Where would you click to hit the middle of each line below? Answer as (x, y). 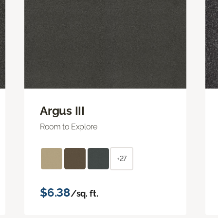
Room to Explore (69, 127)
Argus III (62, 110)
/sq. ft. (84, 193)
